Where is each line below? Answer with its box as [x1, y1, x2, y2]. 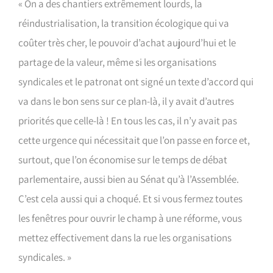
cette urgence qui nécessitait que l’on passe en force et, [18, 133, 250, 147]
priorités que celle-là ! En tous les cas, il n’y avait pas [18, 114, 237, 127]
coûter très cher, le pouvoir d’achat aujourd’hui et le [18, 36, 236, 49]
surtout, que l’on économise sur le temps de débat [18, 153, 227, 166]
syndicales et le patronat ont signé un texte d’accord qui [18, 75, 253, 88]
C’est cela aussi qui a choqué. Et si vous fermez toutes [18, 192, 243, 205]
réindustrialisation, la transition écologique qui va [18, 16, 229, 30]
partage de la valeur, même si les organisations [18, 55, 216, 69]
